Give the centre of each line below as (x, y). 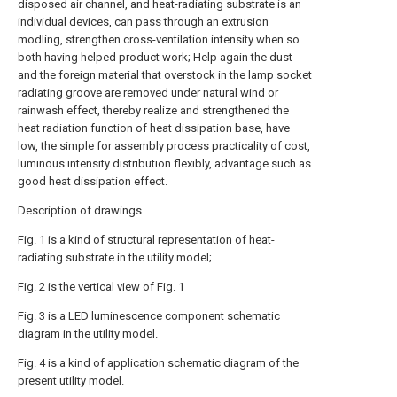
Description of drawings (80, 210)
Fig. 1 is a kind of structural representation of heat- (146, 240)
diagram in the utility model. (88, 334)
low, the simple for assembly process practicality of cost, (164, 146)
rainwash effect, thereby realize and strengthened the (153, 110)
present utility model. (71, 381)
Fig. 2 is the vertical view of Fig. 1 (101, 287)
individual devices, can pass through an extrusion (143, 22)
